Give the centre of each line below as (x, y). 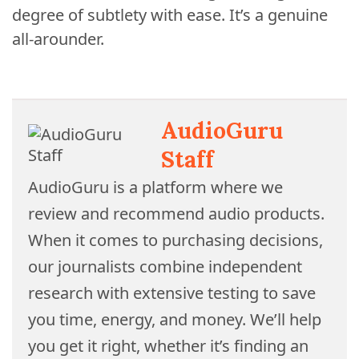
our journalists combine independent (165, 266)
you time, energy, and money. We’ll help (175, 319)
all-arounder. (58, 39)
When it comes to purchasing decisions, (175, 240)
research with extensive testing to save (172, 293)
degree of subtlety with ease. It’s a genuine (170, 15)
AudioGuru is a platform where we (155, 187)
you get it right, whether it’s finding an (168, 346)
